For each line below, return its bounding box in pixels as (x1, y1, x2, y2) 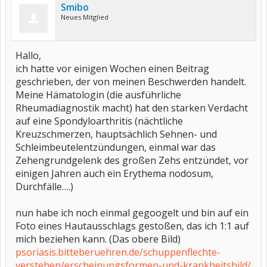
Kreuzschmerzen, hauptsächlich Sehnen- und (15, 128, 217, 141)
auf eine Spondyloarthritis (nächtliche (15, 114, 183, 128)
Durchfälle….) (15, 180, 73, 193)
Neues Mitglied (61, 13, 108, 21)
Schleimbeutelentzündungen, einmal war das (15, 141, 216, 154)
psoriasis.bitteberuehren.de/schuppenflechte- (15, 246, 221, 259)
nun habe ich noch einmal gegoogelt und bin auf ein (15, 206, 249, 219)
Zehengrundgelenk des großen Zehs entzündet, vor (15, 154, 249, 167)
